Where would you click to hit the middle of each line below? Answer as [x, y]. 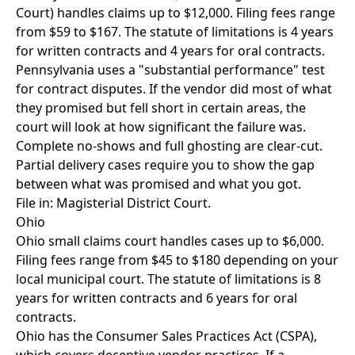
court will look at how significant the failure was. [161, 127]
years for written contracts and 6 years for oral [157, 298]
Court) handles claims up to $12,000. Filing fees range [176, 13]
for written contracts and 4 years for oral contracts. [170, 51]
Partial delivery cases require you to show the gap [165, 165]
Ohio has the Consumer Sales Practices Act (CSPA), [166, 336]
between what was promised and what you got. [158, 184]
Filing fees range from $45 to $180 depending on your [177, 260]
